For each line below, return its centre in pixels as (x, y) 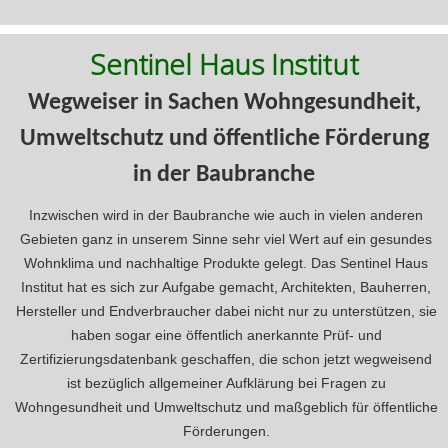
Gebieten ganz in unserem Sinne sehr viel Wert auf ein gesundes (226, 239)
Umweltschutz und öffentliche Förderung (224, 139)
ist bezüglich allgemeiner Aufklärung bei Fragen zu (226, 383)
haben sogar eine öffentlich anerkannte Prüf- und (226, 335)
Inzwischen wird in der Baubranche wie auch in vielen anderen (226, 215)
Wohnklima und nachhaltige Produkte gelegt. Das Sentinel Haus (226, 263)
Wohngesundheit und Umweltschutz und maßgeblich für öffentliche (226, 407)
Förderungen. (226, 431)
